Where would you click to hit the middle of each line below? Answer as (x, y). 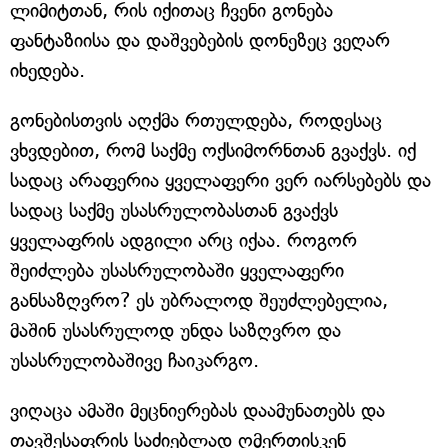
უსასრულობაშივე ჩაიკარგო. (134, 361)
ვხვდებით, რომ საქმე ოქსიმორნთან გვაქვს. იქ (213, 151)
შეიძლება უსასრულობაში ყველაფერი (177, 271)
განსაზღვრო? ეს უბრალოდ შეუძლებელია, (199, 301)
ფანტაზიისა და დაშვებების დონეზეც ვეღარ (200, 41)
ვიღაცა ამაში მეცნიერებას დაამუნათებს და (197, 411)
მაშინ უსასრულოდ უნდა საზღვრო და (175, 331)
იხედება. (47, 71)
